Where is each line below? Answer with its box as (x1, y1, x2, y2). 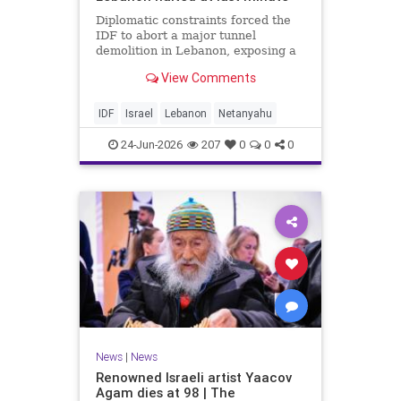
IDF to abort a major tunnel (95, 29, 256, 43)
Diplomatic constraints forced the (95, 13, 291, 28)
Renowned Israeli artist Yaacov (95, 368, 292, 386)
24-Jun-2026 (117, 137, 183, 153)
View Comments (158, 69, 256, 86)
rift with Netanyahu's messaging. (95, 59, 289, 73)
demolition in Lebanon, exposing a (95, 44, 296, 58)
